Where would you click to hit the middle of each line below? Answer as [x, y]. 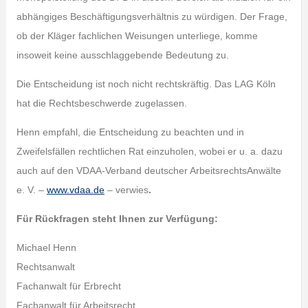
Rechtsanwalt [45, 267]
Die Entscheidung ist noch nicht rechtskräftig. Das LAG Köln [146, 84]
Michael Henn [46, 247]
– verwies [126, 190]
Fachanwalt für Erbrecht [68, 286]
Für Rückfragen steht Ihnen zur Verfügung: [117, 219]
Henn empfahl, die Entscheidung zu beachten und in [130, 132]
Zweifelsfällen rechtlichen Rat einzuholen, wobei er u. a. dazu [149, 151]
